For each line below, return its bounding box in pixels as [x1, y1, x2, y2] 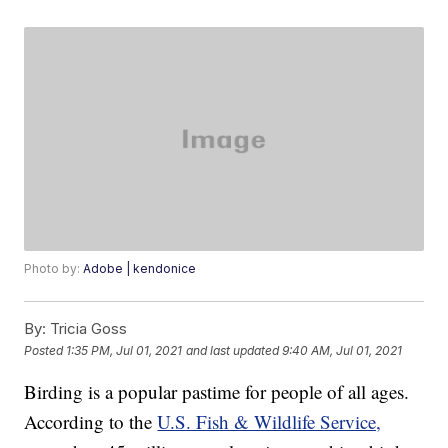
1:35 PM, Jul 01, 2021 [66, 342, 183, 358]
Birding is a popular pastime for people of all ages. [24, 379, 410, 405]
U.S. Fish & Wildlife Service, [157, 409, 382, 435]
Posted [24, 342, 67, 358]
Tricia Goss [46, 319, 128, 339]
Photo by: [24, 261, 84, 277]
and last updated [186, 342, 280, 358]
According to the [24, 409, 158, 435]
